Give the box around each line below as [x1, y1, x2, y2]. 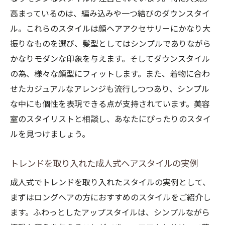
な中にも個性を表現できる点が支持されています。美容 [10, 99, 210, 109]
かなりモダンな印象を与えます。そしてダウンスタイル [10, 54, 210, 64]
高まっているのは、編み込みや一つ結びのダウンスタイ [10, 9, 210, 19]
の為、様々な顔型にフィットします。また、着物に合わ [10, 69, 210, 79]
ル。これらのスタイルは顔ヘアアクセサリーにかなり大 [10, 24, 210, 34]
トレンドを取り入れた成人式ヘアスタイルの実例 [10, 159, 198, 169]
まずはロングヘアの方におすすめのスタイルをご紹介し [10, 193, 211, 202]
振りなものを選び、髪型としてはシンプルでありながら [10, 39, 211, 49]
